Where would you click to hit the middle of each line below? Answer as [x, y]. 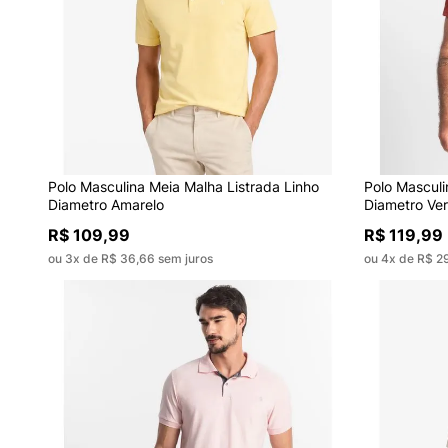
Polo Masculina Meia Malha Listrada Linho [183, 187]
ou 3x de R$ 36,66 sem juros [130, 259]
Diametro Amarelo [105, 205]
